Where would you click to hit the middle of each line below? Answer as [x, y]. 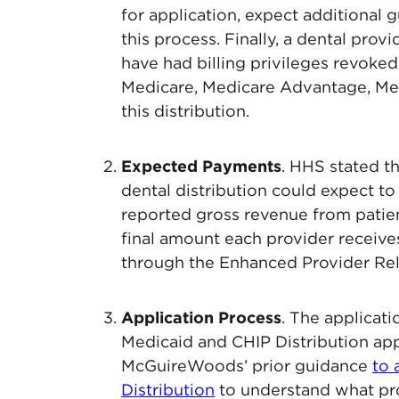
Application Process [201, 318]
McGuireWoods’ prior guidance [247, 366]
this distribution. [185, 111]
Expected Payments [201, 166]
